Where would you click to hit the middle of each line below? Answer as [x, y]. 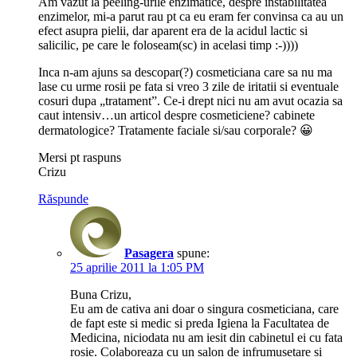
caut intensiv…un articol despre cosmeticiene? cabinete [177, 116]
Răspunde [63, 199]
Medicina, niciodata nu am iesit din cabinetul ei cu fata [206, 338]
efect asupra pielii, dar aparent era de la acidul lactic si [173, 31]
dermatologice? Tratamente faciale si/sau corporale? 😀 [176, 131]
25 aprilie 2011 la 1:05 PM [137, 268]
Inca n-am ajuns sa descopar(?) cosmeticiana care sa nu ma [185, 73]
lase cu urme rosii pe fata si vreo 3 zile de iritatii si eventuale [188, 87]
